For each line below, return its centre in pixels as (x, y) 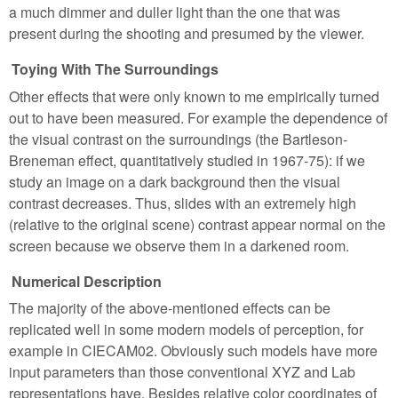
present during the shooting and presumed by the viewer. (187, 34)
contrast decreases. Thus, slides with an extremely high (183, 203)
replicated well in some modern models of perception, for (186, 329)
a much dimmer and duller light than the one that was (175, 12)
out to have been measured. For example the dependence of (198, 117)
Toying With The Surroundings (115, 69)
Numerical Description (87, 281)
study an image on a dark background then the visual (175, 181)
